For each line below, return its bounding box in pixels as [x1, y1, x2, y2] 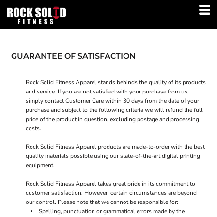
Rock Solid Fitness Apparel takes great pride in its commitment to [26, 180, 195, 187]
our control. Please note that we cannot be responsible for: [26, 198, 178, 206]
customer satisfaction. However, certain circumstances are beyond [26, 189, 197, 197]
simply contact [26, 97, 65, 105]
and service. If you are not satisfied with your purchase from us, [26, 88, 189, 95]
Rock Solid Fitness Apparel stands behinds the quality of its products [26, 78, 206, 86]
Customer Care [65, 97, 104, 105]
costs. [26, 124, 41, 132]
